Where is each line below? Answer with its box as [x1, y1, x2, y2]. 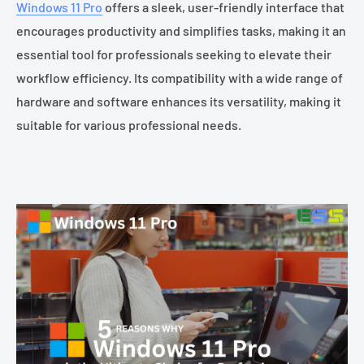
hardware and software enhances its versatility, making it [16, 93, 341, 109]
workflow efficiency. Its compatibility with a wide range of [16, 69, 343, 85]
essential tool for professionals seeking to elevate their [16, 45, 331, 62]
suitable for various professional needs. [16, 116, 241, 132]
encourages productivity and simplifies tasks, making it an [16, 22, 346, 38]
